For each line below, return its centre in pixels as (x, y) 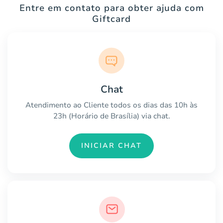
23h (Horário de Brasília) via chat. (111, 116)
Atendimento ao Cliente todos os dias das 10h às (111, 105)
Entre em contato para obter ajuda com (111, 8)
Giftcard (111, 19)
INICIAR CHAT (111, 146)
